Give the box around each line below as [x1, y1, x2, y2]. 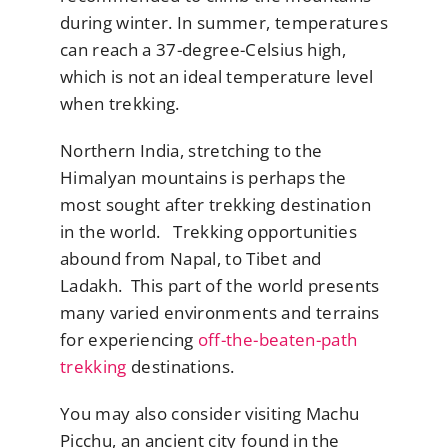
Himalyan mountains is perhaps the [60, 165, 347, 189]
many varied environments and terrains [60, 300, 380, 324]
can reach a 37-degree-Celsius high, [60, 37, 346, 61]
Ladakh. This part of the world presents [60, 273, 380, 297]
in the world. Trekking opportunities [60, 219, 357, 243]
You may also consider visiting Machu [60, 401, 360, 425]
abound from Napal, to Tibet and [60, 246, 322, 270]
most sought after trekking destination [60, 192, 371, 216]
